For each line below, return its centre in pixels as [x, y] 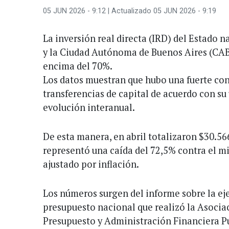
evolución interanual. [89, 107]
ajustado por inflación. [91, 164]
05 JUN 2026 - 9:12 [74, 11]
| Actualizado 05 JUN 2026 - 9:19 [161, 11]
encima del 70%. [78, 66]
